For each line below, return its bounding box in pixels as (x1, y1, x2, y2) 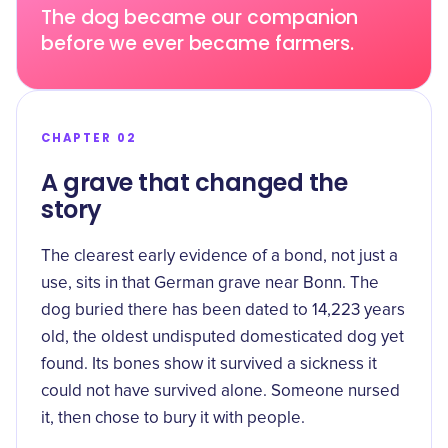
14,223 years (312, 302, 405, 319)
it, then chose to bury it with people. (41, 410, 305, 427)
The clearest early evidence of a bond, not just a (41, 248, 398, 265)
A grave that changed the (41, 166, 348, 199)
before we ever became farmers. (41, 30, 355, 57)
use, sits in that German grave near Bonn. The (41, 275, 379, 292)
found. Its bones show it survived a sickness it (41, 356, 377, 373)
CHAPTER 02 (41, 130, 137, 146)
